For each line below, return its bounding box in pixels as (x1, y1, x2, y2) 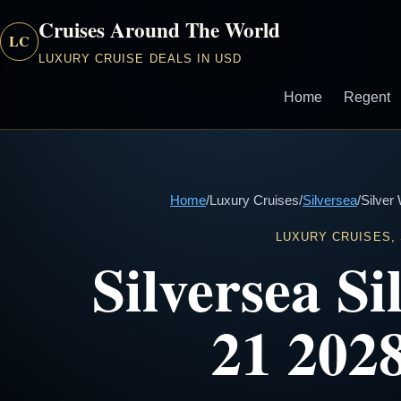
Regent (343, 90, 390, 106)
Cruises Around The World (38, 14, 281, 46)
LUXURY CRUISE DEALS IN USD (38, 52, 242, 66)
